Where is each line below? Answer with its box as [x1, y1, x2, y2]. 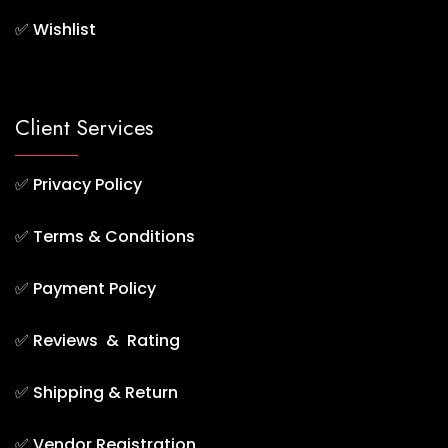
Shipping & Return [33, 381, 178, 405]
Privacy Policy [33, 173, 142, 197]
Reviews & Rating [33, 329, 180, 353]
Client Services [15, 112, 153, 144]
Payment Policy [33, 277, 156, 301]
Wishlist [33, 18, 96, 42]
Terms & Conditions [33, 225, 195, 249]
